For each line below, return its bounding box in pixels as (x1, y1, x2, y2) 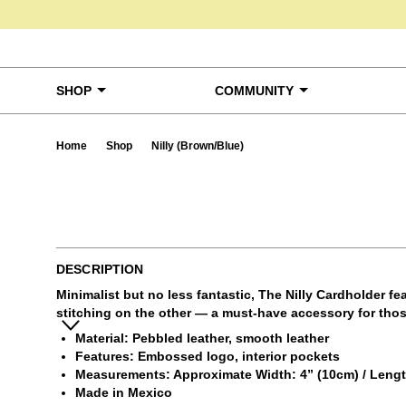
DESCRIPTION (56, 262, 144, 276)
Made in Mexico (75, 385, 172, 400)
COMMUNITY (215, 83, 294, 98)
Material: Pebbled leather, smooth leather (75, 331, 329, 345)
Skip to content (13, 14, 108, 29)
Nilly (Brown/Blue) (151, 140, 244, 152)
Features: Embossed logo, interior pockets (75, 349, 340, 363)
